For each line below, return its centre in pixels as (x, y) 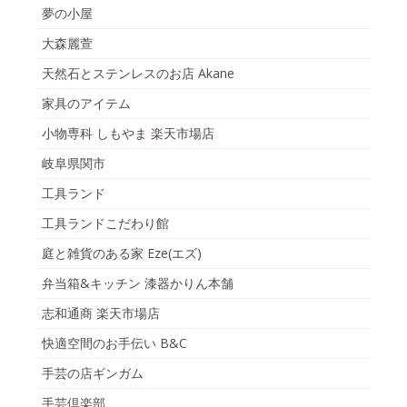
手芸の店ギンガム (93, 373)
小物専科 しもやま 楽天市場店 (128, 134)
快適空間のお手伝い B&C (114, 343)
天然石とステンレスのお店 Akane (138, 74)
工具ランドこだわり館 (105, 223)
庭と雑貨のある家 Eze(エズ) (122, 253)
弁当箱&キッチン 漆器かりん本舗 (138, 283)
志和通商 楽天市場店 (101, 313)
